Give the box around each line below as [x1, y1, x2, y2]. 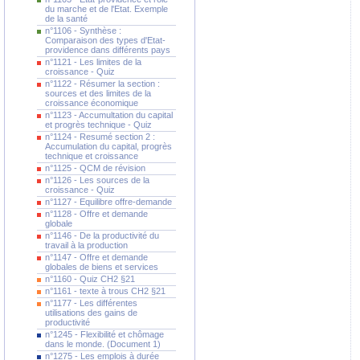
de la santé [45, 14, 88, 23]
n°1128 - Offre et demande [45, 209, 148, 219]
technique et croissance [45, 151, 138, 161]
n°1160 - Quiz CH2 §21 [45, 274, 135, 284]
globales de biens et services [45, 262, 158, 272]
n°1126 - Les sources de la [45, 175, 149, 185]
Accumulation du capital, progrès [45, 141, 172, 151]
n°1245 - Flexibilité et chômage [45, 329, 164, 339]
